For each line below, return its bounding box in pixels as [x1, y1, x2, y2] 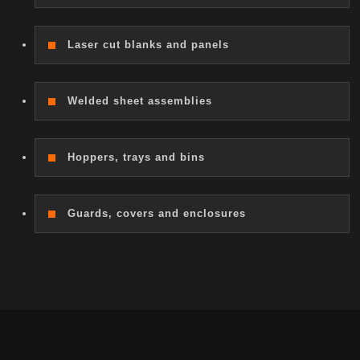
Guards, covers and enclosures [67, 207, 246, 220]
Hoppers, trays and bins [67, 151, 205, 164]
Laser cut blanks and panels [67, 39, 229, 51]
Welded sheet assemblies [67, 95, 212, 108]
